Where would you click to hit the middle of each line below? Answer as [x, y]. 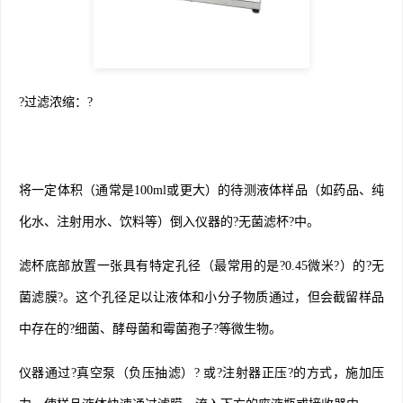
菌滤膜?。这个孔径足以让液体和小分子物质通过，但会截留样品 [201, 297]
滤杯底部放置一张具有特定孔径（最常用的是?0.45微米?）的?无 [201, 265]
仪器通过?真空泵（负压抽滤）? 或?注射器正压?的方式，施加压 [201, 372]
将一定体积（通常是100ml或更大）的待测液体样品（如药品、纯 [201, 190]
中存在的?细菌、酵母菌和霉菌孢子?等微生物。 [150, 328]
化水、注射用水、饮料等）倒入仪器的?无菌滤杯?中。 [169, 221]
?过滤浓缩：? [56, 102]
